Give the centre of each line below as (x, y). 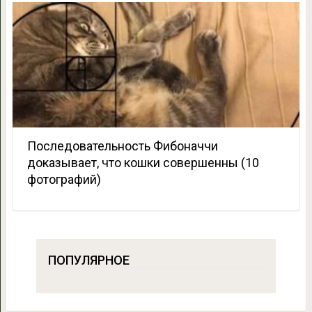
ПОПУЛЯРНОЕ (88, 260)
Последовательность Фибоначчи (122, 146)
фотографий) (64, 180)
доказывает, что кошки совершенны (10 (143, 163)
